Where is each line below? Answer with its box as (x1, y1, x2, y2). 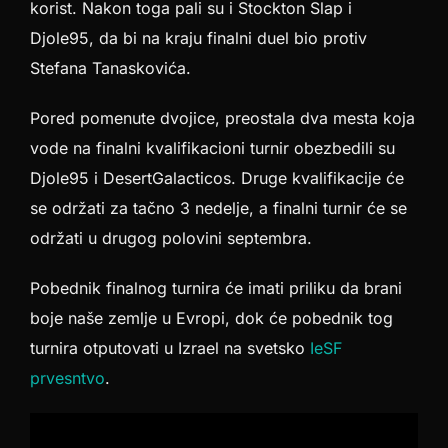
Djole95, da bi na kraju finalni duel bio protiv (30, 28, 367, 49)
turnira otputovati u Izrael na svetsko (30, 338, 310, 359)
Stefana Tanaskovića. (30, 58, 191, 79)
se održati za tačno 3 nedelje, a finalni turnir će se (30, 198, 407, 219)
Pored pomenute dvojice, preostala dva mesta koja (30, 108, 415, 129)
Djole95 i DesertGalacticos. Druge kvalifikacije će (30, 168, 404, 189)
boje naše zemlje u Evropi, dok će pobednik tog (30, 308, 393, 329)
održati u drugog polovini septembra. (30, 228, 312, 249)
